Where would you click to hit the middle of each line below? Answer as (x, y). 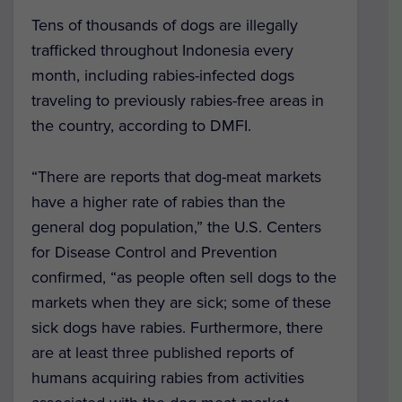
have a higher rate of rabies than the (158, 202)
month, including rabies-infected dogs (163, 76)
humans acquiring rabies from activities (168, 378)
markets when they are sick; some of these (181, 303)
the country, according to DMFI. (141, 126)
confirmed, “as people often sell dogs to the (184, 278)
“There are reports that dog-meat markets (176, 177)
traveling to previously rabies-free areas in (178, 101)
